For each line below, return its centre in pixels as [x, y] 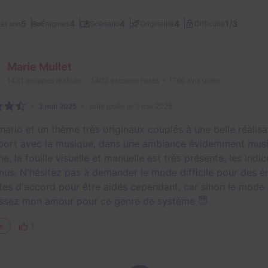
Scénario [105, 23]
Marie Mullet [39, 67]
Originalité [157, 23]
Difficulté [210, 23]
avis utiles [202, 81]
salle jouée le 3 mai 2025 [131, 106]
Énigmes [55, 23]
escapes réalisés [53, 81]
